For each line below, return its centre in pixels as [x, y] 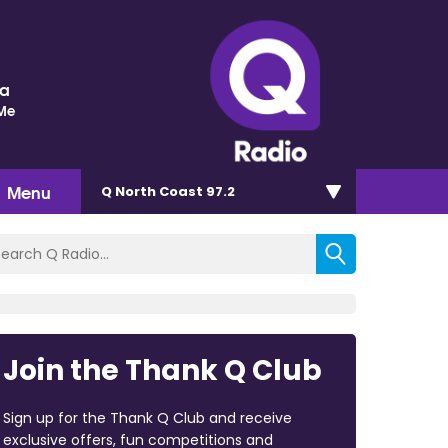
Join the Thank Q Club [162, 370]
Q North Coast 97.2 [168, 191]
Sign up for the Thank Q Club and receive [147, 417]
